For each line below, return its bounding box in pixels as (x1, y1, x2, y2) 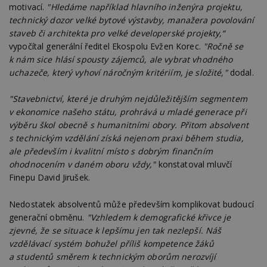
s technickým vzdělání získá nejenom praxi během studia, (9, 132, 244, 144)
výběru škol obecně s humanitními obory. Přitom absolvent (9, 119, 249, 131)
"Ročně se (203, 41, 244, 52)
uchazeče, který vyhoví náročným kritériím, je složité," (9, 67, 228, 79)
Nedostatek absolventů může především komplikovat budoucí (9, 198, 254, 210)
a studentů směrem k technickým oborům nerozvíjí (9, 250, 216, 262)
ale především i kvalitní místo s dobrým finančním (9, 145, 213, 157)
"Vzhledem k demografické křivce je (86, 211, 231, 223)
